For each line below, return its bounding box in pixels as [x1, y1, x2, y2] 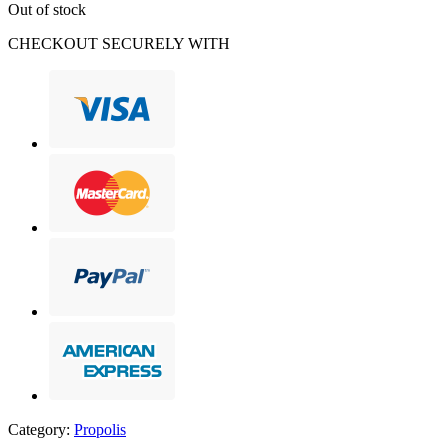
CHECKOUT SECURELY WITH [8, 34, 230, 52]
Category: [8, 420, 74, 438]
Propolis [74, 420, 126, 438]
